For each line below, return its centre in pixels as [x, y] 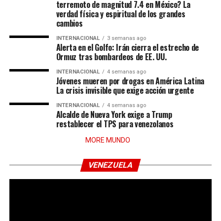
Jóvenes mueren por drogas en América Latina [130, 81]
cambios [69, 23]
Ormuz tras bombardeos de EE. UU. [111, 57]
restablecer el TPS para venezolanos [115, 124]
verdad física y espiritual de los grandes [121, 14]
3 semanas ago [126, 38]
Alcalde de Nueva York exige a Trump [114, 114]
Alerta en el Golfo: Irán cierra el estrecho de [127, 47]
